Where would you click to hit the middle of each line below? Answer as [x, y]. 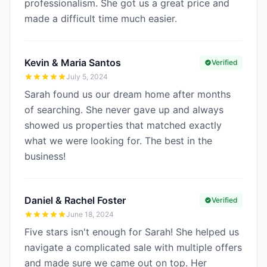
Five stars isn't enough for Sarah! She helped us [132, 232]
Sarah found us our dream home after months [128, 94]
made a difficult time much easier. [101, 18]
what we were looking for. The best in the [118, 141]
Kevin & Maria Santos [73, 63]
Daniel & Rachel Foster [75, 200]
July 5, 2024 [87, 77]
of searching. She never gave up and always [124, 110]
